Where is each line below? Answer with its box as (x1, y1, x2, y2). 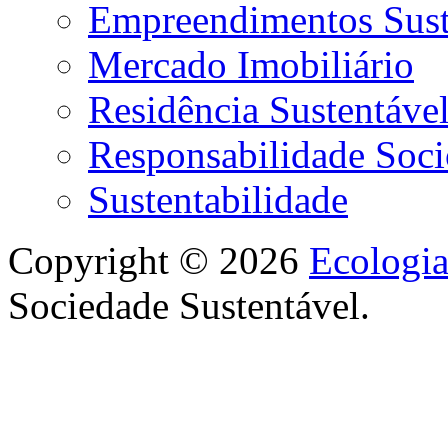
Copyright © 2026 (8, 239, 309, 283)
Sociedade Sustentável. (8, 284, 370, 328)
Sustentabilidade (88, 178, 348, 222)
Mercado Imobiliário (88, 43, 414, 87)
